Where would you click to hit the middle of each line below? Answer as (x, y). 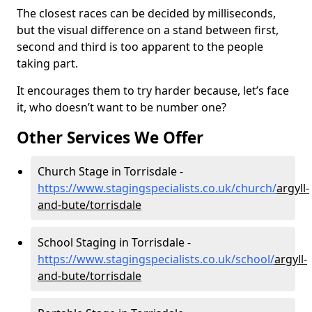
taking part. (47, 63)
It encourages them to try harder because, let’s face (153, 90)
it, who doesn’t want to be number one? (123, 107)
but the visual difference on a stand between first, (148, 30)
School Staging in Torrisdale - (114, 242)
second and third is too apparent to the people (140, 46)
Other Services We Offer (110, 137)
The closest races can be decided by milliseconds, (146, 13)
